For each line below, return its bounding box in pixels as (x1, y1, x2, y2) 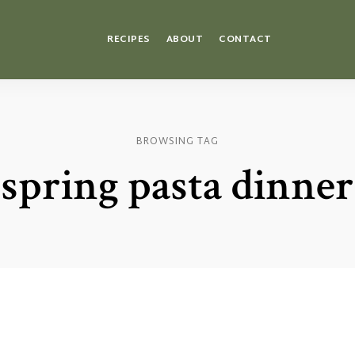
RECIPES (107, 31, 151, 48)
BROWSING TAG (136, 133, 219, 151)
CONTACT (219, 31, 272, 48)
